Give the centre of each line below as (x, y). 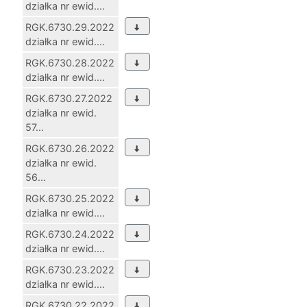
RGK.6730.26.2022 (70, 149)
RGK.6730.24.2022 (70, 234)
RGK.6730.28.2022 (70, 63)
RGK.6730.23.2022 (70, 270)
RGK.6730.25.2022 (70, 199)
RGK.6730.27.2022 (69, 99)
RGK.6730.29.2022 (70, 27)
